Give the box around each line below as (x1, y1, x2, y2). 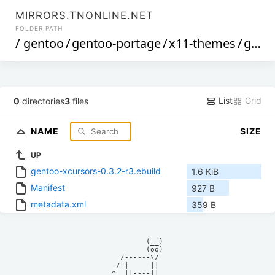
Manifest (31, 182, 65, 193)
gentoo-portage (72, 35, 161, 52)
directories (20, 95, 65, 106)
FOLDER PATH (15, 25, 63, 32)
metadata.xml (31, 198, 86, 209)
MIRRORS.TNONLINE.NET (15, 9, 154, 21)
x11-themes (169, 35, 236, 52)
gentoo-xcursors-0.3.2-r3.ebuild (31, 165, 161, 176)
